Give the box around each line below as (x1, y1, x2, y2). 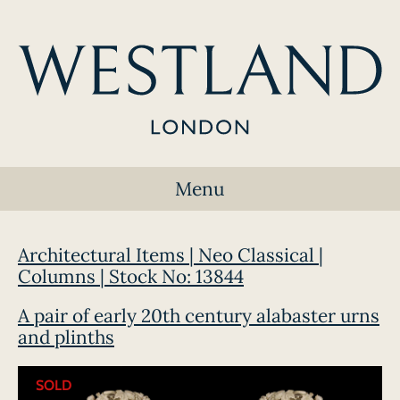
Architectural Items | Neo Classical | (18, 243, 323, 267)
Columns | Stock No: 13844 (18, 264, 244, 288)
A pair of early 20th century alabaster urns (18, 304, 379, 328)
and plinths (18, 325, 114, 349)
